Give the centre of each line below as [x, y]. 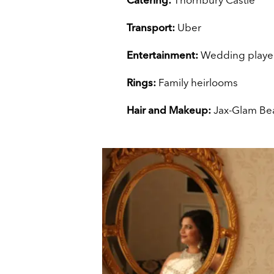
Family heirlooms [197, 83]
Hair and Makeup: [169, 110]
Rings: [141, 83]
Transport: [151, 28]
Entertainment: [162, 55]
